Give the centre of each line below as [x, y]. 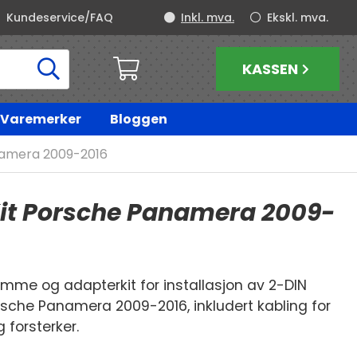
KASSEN [270, 69]
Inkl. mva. [208, 18]
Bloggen [138, 119]
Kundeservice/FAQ [60, 18]
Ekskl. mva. [298, 18]
